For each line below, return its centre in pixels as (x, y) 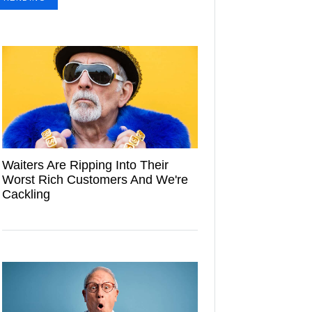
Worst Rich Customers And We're (95, 179)
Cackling (26, 194)
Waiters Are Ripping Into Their (85, 165)
